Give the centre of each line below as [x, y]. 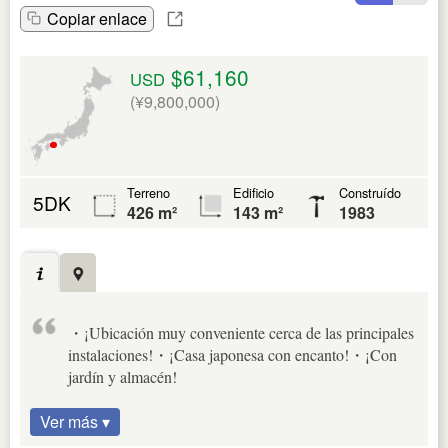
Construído [370, 193]
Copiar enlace [97, 19]
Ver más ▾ [75, 421]
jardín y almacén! [122, 376]
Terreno [148, 193]
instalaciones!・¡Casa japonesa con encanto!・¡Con [232, 354]
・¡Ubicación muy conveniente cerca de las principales [241, 332]
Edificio [253, 193]
